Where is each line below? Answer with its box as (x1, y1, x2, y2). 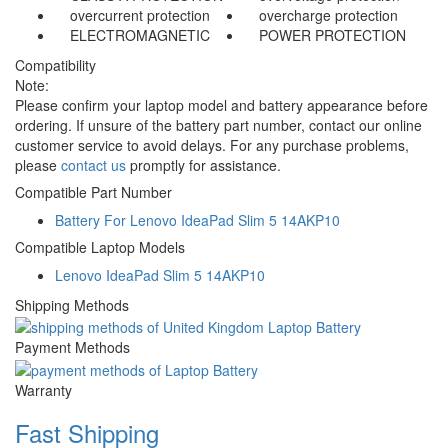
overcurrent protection (70, 4, 210, 25)
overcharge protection (259, 4, 398, 25)
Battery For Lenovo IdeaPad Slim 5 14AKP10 (55, 209, 340, 230)
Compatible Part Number (15, 181, 172, 202)
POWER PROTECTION (259, 24, 406, 45)
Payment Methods (15, 337, 130, 358)
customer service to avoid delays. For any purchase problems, (15, 134, 409, 155)
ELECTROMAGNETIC (70, 24, 210, 45)
